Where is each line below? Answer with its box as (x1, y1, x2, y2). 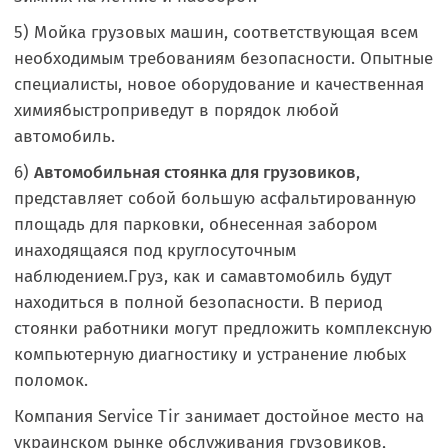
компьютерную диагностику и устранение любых (14, 344, 406, 365)
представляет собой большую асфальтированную (14, 188, 416, 209)
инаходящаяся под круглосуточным (14, 240, 296, 261)
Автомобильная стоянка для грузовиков (34, 162, 356, 183)
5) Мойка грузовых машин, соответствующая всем (14, 22, 418, 43)
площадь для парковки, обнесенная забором (14, 214, 377, 235)
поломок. (14, 370, 88, 391)
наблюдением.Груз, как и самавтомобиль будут (14, 266, 392, 287)
